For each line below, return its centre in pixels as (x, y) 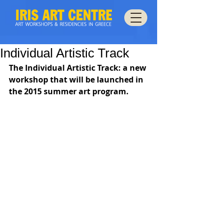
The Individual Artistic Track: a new (79, 68)
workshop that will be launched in (77, 80)
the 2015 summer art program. (69, 91)
